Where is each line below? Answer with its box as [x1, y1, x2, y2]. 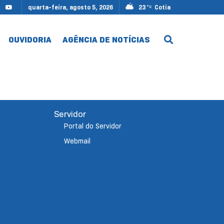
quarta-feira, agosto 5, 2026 [28, 3, 113, 11]
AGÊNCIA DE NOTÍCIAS [62, 34, 150, 45]
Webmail [63, 136, 90, 145]
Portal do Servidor [63, 121, 121, 130]
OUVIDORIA [8, 34, 51, 45]
